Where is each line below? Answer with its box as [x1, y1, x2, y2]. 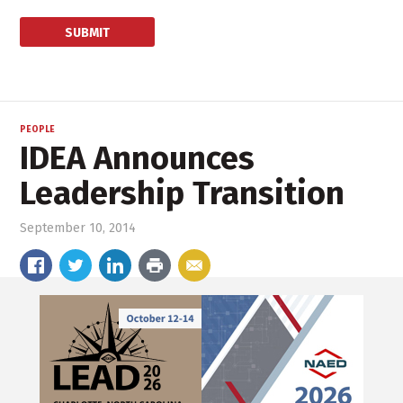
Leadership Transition [20, 174, 345, 214]
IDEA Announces [20, 139, 255, 179]
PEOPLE [20, 124, 56, 136]
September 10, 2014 [20, 220, 137, 237]
